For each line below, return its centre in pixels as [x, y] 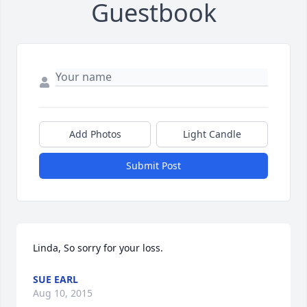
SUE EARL [56, 280]
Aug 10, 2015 [63, 293]
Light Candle [212, 134]
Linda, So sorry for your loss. [98, 248]
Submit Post [153, 166]
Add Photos [95, 134]
